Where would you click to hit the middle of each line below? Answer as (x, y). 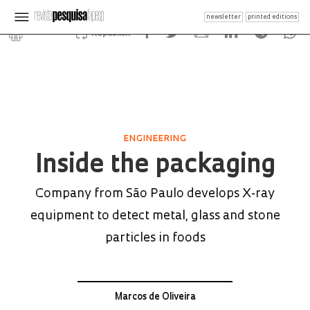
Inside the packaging (155, 166)
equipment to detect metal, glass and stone (155, 216)
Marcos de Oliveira (155, 297)
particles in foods (155, 238)
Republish (110, 34)
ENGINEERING (155, 139)
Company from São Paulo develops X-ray (155, 194)
